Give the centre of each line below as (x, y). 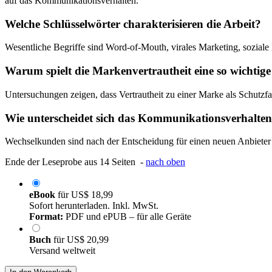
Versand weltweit (62, 251)
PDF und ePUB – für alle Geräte (127, 217)
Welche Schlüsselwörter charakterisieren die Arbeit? (133, 24)
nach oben (165, 162)
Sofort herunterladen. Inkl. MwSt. (94, 206)
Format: (46, 217)
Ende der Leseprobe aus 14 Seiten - (75, 162)
